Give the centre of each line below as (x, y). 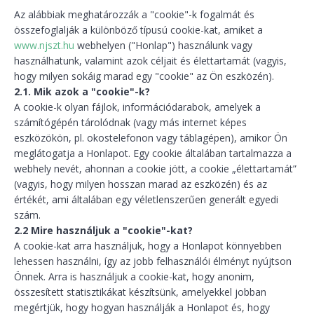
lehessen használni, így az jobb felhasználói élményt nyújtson (153, 261)
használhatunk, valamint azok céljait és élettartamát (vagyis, (150, 61)
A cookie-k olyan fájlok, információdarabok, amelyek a (137, 107)
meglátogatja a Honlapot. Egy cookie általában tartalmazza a (153, 153)
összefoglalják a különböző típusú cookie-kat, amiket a (138, 30)
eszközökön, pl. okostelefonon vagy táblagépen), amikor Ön (151, 138)
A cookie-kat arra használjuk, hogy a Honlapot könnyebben (148, 246)
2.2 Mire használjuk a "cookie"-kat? (103, 230)
